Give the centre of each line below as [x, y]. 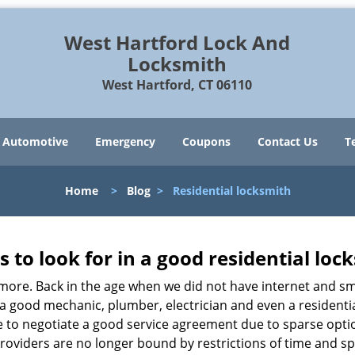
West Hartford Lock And [177, 42]
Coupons [206, 141]
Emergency [125, 141]
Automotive [35, 141]
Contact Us [288, 141]
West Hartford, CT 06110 [177, 85]
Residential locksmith [231, 191]
